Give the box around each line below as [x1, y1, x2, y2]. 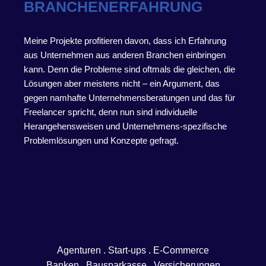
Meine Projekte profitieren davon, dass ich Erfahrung [24, 35, 226, 46]
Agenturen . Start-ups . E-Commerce [57, 245, 209, 255]
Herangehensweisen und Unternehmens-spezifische [24, 121, 227, 131]
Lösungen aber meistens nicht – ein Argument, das [24, 78, 220, 88]
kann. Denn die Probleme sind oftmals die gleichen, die [24, 64, 235, 74]
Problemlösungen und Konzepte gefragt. [24, 135, 179, 145]
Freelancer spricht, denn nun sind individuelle [24, 106, 197, 117]
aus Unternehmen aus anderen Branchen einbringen [24, 49, 226, 60]
